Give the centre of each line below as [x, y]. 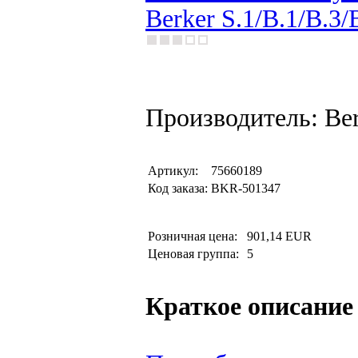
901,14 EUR [279, 236]
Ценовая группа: [195, 254]
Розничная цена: [196, 236]
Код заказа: [178, 188]
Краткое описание [249, 306]
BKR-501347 [246, 188]
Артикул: [173, 171]
